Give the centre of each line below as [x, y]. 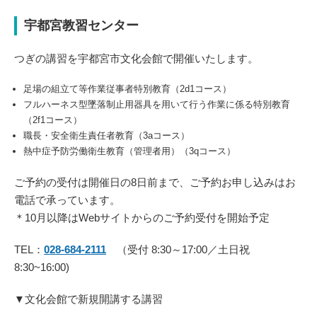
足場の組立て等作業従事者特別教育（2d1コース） [127, 89]
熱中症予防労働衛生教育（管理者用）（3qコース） [129, 151]
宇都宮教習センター [81, 26]
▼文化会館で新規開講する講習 [88, 299]
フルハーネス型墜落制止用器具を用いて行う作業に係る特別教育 [157, 105]
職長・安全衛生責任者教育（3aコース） [106, 136]
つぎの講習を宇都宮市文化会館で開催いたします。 [136, 59]
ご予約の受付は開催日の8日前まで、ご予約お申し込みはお [155, 183]
